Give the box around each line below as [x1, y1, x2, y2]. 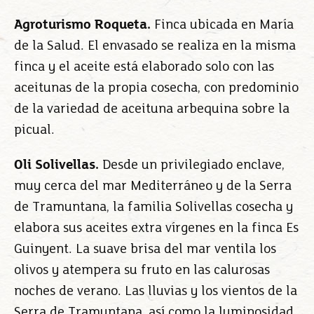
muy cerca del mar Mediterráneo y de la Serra [14, 179, 292, 193]
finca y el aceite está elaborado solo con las [14, 60, 274, 74]
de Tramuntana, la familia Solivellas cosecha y [14, 200, 293, 214]
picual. [14, 123, 55, 137]
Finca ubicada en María [151, 18, 294, 32]
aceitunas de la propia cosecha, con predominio [14, 81, 299, 95]
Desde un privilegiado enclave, [99, 158, 285, 172]
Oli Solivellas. [14, 158, 99, 172]
